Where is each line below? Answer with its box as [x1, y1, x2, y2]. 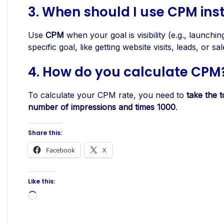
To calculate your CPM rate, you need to [28, 89, 186, 100]
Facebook [46, 145, 75, 154]
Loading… [36, 191, 73, 201]
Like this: [28, 176, 55, 185]
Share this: [28, 128, 62, 137]
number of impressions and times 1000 [28, 101, 175, 112]
